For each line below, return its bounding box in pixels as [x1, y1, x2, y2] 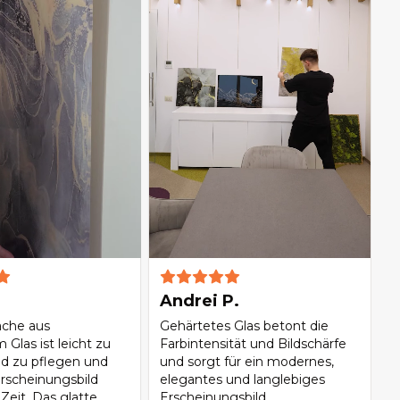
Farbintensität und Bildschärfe [160, 336, 347, 353]
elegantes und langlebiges [160, 371, 326, 388]
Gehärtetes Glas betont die [160, 318, 329, 335]
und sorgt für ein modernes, [160, 354, 335, 371]
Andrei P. [160, 291, 240, 312]
